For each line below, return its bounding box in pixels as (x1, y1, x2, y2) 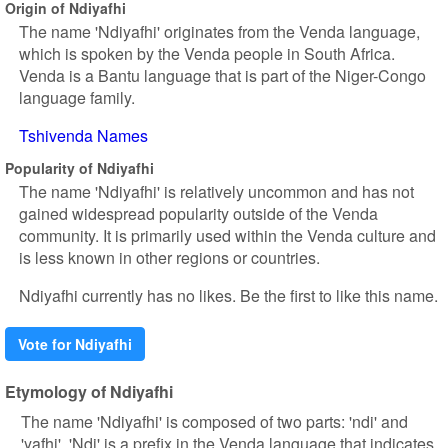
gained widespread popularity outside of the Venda (19, 202, 378, 225)
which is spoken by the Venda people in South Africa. (19, 42, 395, 65)
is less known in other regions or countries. (19, 246, 320, 269)
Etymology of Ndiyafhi (5, 380, 173, 403)
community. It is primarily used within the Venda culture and (19, 224, 436, 247)
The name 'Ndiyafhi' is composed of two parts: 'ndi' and (21, 410, 408, 433)
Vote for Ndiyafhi (18, 334, 132, 354)
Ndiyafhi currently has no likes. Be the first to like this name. (19, 284, 438, 307)
